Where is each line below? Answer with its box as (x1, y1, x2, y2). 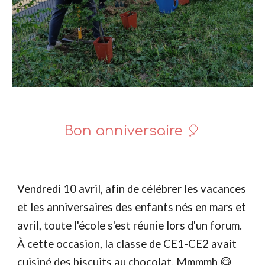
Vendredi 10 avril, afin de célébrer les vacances (17, 182, 247, 195)
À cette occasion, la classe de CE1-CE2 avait (17, 237, 237, 250)
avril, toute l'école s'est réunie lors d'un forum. (17, 219, 243, 232)
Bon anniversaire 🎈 (64, 124, 201, 138)
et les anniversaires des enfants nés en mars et (17, 201, 247, 214)
